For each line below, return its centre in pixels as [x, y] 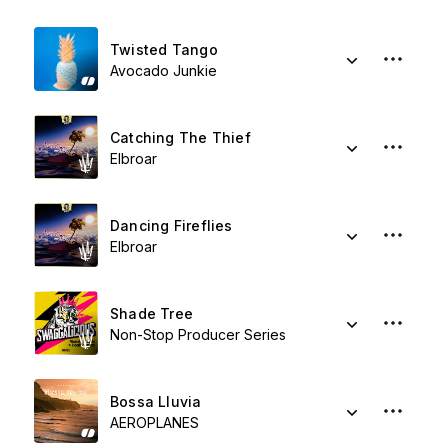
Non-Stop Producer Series [198, 334]
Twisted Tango [164, 49]
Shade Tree [152, 313]
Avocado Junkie [163, 70]
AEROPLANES [154, 422]
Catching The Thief [180, 137]
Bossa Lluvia [156, 401]
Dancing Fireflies [171, 225]
